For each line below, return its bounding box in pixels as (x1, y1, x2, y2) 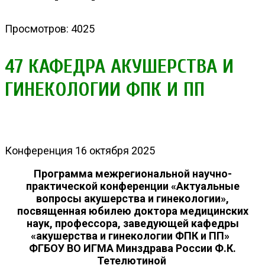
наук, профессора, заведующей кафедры (26, 216, 239, 230)
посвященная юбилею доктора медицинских (17, 204, 248, 217)
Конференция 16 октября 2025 (5, 144, 155, 157)
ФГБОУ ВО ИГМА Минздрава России (29, 241, 212, 254)
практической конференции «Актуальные (25, 179, 240, 192)
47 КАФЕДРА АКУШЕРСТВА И (5, 54, 234, 78)
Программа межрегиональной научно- (33, 167, 232, 180)
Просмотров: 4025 (5, 22, 95, 35)
